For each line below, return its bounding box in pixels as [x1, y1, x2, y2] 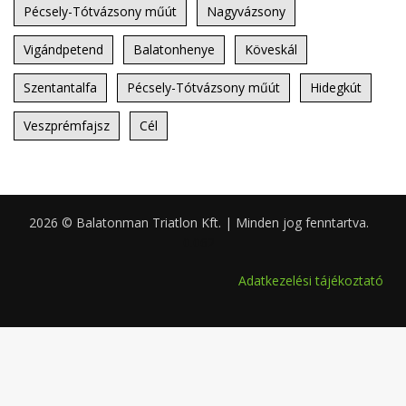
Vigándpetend [24, 41, 103, 59]
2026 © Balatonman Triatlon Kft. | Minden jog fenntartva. [28, 214, 369, 232]
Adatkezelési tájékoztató [238, 272, 383, 290]
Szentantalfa [24, 79, 97, 97]
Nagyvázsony [207, 3, 285, 21]
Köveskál [245, 41, 297, 59]
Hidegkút [310, 79, 362, 97]
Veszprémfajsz [24, 117, 110, 135]
